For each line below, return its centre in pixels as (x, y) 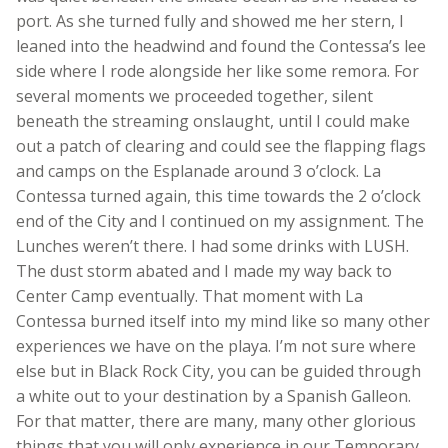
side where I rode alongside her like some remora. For (217, 70)
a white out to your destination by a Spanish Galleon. (213, 395)
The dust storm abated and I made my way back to (204, 270)
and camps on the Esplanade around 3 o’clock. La (198, 170)
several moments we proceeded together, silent (194, 95)
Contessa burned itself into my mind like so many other (223, 320)
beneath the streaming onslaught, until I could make (213, 120)
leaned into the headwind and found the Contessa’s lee (221, 45)
